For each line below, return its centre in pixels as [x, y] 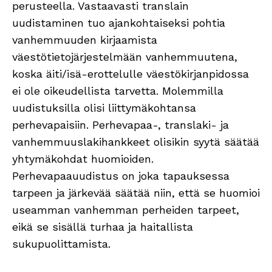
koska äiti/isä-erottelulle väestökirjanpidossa [131, 73]
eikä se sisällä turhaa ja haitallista [103, 226]
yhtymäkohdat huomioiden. [83, 158]
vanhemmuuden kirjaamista [85, 39]
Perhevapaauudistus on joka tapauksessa [121, 175]
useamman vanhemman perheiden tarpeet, [126, 209]
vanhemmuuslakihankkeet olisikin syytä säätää [136, 141]
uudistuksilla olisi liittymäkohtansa [104, 107]
